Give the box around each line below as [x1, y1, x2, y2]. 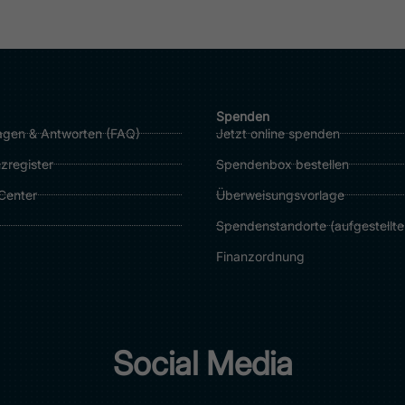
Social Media [112, 343, 293, 383]
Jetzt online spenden [216, 125, 340, 141]
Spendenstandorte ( [216, 217, 334, 233]
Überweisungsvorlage [216, 186, 344, 202]
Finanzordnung [216, 248, 305, 264]
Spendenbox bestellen [216, 155, 349, 172]
